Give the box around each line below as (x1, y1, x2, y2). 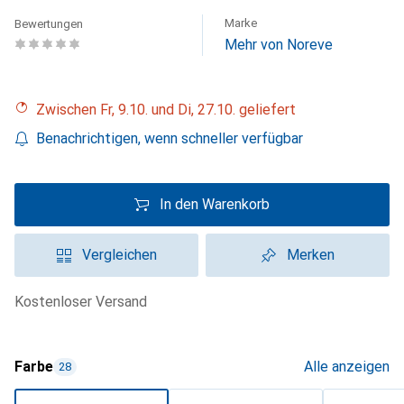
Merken (286, 246, 335, 263)
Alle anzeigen (304, 358, 390, 375)
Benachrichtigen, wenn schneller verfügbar (36, 130, 303, 147)
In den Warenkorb (160, 196, 270, 213)
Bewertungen (14, 17, 83, 31)
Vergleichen (81, 246, 157, 263)
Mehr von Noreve (225, 36, 333, 53)
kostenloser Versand (23, 293, 147, 310)
